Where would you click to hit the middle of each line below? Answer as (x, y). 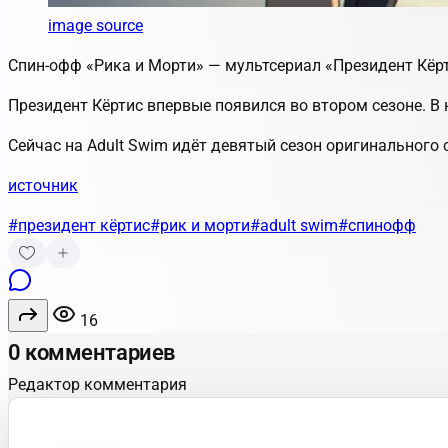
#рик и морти (200, 225)
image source (95, 25)
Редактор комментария (97, 384)
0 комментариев (91, 353)
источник (43, 185)
